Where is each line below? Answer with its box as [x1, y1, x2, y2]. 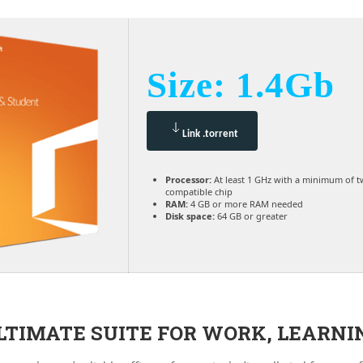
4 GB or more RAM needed [188, 198, 303, 210]
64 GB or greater [215, 210, 288, 222]
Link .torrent [182, 129, 238, 139]
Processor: [165, 173, 211, 186]
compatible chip [165, 186, 233, 198]
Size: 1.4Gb [147, 65, 335, 105]
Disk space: [165, 210, 215, 222]
